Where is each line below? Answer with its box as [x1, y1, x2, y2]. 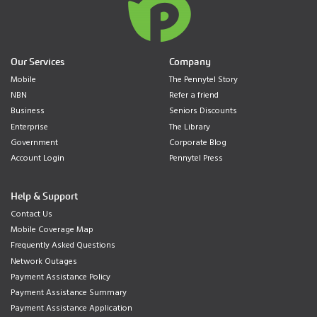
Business [11, 104, 45, 119]
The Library [169, 120, 210, 134]
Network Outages [11, 254, 77, 269]
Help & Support [11, 189, 78, 202]
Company [169, 55, 211, 68]
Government [11, 135, 58, 150]
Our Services [11, 55, 64, 68]
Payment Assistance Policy [11, 270, 110, 284]
